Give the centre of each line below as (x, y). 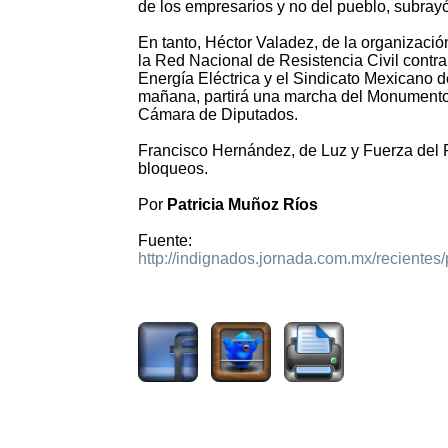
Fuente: (165, 241)
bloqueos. (173, 169)
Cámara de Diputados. (218, 115)
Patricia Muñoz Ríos (242, 205)
